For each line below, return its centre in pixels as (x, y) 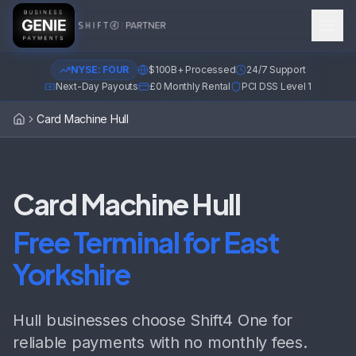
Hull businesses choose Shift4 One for (153, 320)
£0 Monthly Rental (190, 86)
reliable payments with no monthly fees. (160, 342)
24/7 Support (276, 70)
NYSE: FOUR (100, 70)
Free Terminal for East (146, 242)
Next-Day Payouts (97, 86)
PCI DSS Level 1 (277, 86)
